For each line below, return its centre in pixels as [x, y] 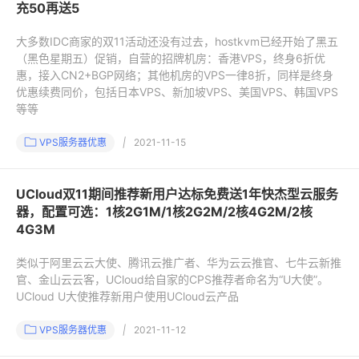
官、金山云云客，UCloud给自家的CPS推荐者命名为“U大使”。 [172, 279]
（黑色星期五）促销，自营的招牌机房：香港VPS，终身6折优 [171, 58]
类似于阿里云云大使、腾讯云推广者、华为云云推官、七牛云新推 [179, 262]
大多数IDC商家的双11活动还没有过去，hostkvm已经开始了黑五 [177, 41]
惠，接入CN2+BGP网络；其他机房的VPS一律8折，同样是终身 [175, 75]
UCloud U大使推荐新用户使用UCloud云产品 [127, 296]
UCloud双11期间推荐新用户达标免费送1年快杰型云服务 [177, 194]
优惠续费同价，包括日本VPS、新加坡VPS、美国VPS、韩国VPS [177, 92]
